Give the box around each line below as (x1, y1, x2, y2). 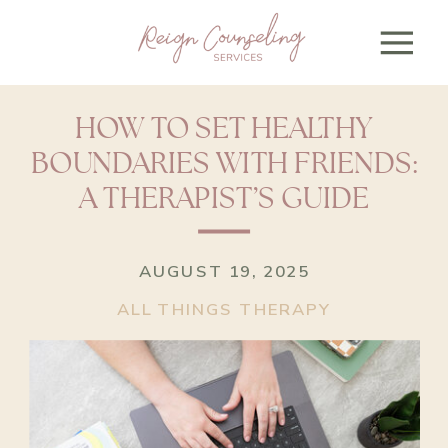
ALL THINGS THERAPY (117, 298, 331, 321)
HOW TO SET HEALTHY (74, 114, 374, 145)
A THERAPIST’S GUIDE (79, 184, 369, 215)
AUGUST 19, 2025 (138, 260, 310, 283)
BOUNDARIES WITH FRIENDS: (30, 149, 418, 180)
